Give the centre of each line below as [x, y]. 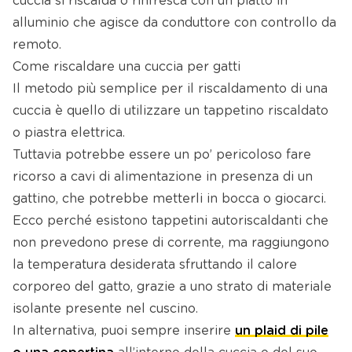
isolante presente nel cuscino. [105, 309]
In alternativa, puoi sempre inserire [124, 331]
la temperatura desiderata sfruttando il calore [155, 265]
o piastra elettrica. [69, 133]
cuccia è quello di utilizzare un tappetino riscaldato [170, 111]
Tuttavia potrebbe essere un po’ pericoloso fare [162, 155]
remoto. [37, 45]
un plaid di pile [282, 331]
